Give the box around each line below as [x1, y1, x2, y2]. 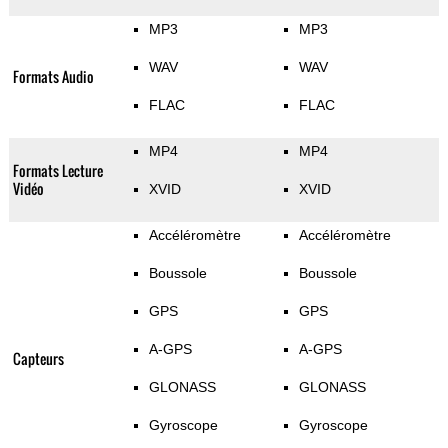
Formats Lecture [12, 160, 103, 182]
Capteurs [12, 348, 64, 370]
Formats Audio [12, 66, 94, 88]
